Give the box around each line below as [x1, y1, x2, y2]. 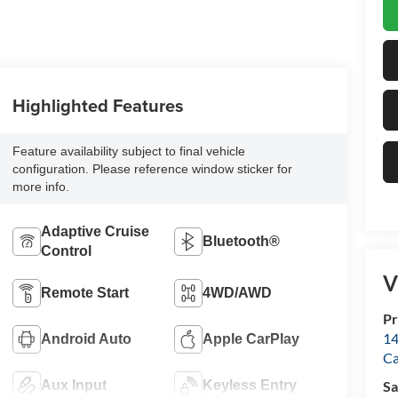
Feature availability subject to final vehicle [12, 143, 245, 158]
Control [40, 243, 92, 259]
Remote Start [40, 284, 129, 300]
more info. [12, 179, 69, 194]
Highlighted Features [12, 92, 184, 118]
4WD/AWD [203, 284, 273, 300]
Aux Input [40, 377, 107, 393]
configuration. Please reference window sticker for [12, 161, 292, 176]
